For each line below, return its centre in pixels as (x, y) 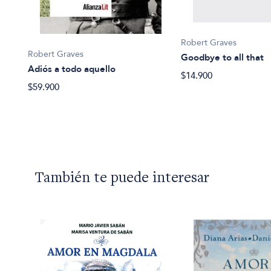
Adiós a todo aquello (72, 69)
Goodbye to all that (223, 58)
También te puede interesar (122, 179)
